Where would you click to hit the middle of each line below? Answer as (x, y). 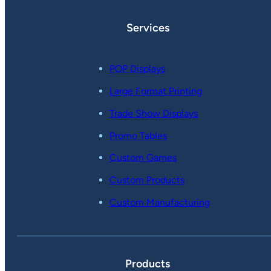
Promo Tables (138, 135)
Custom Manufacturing (160, 202)
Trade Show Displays (154, 113)
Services (148, 28)
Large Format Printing (156, 91)
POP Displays (137, 69)
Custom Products (147, 180)
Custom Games (143, 158)
